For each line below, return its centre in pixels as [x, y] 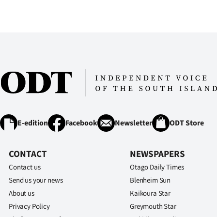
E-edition [33, 123]
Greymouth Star [153, 206]
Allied [54, 52]
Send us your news [36, 180]
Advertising [67, 30]
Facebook [81, 123]
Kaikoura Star [150, 193]
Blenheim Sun [150, 180]
